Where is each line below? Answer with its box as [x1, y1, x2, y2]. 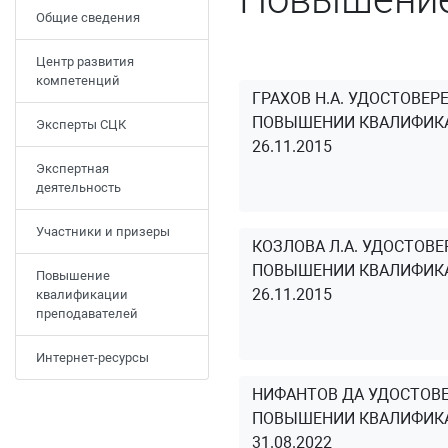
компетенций [36, 73, 120, 88]
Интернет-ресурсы [36, 350, 149, 365]
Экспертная [36, 161, 109, 176]
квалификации [36, 287, 128, 302]
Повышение [36, 268, 110, 283]
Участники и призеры [36, 224, 170, 239]
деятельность [36, 180, 121, 195]
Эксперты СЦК [36, 117, 126, 132]
